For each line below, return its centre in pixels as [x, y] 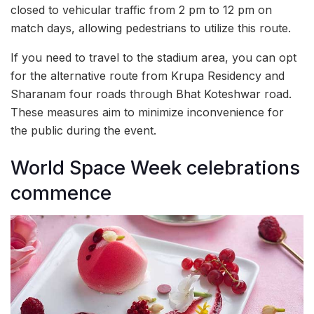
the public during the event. [83, 130]
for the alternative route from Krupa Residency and [148, 75]
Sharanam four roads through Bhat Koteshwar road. [151, 94]
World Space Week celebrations [155, 168]
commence [61, 193]
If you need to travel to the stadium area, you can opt [153, 57]
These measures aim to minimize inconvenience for [147, 112]
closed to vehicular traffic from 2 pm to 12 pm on [141, 9]
